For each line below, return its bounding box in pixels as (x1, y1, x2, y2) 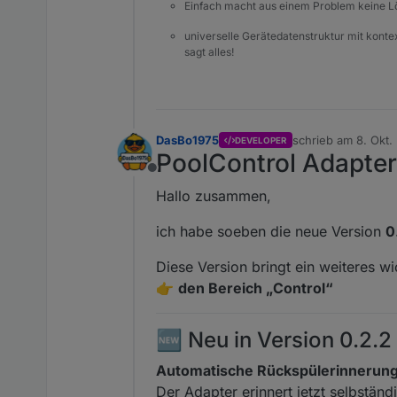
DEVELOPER (235, 135, 287, 145)
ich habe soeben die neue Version (156, 222, 385, 241)
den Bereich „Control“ (178, 279, 333, 298)
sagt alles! (184, 45, 234, 59)
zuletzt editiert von (291, 140, 393, 155)
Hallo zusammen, (156, 187, 271, 206)
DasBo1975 (156, 133, 219, 148)
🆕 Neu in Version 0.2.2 (156, 327, 392, 354)
